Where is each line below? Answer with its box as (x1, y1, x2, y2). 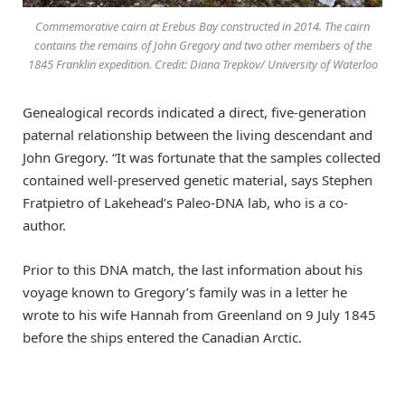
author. (23, 216, 66, 235)
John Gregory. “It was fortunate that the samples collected (23, 148, 381, 167)
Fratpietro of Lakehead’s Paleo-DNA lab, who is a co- (23, 193, 348, 212)
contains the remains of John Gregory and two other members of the (33, 37, 372, 54)
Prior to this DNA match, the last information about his (23, 259, 363, 278)
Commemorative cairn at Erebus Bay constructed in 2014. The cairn (35, 18, 370, 35)
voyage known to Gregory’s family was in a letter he (23, 282, 347, 301)
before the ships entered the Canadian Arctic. (23, 327, 302, 346)
